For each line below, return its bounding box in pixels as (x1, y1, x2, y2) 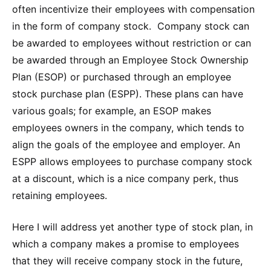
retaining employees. (12, 189, 107, 201)
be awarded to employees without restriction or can (12, 36, 251, 49)
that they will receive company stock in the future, (12, 254, 243, 267)
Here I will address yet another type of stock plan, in (12, 220, 253, 233)
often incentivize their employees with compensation (12, 2, 255, 15)
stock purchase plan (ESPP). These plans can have (12, 87, 243, 100)
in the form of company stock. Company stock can (12, 19, 249, 32)
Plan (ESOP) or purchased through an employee (12, 70, 231, 83)
